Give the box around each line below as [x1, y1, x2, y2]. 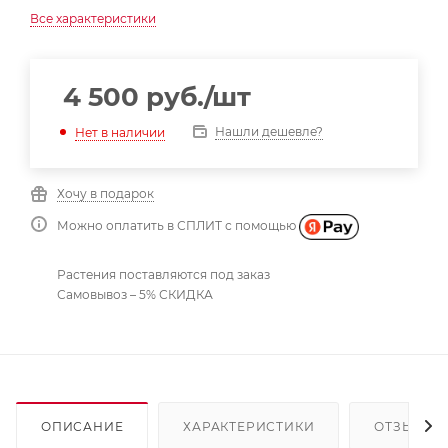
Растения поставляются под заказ [57, 266, 270, 282]
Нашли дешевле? [215, 124, 323, 139]
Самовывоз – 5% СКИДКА [57, 286, 213, 302]
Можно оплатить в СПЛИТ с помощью [57, 218, 299, 234]
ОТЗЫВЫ [374, 418, 438, 434]
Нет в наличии [75, 124, 165, 140]
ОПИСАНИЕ [41, 418, 124, 434]
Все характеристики [30, 11, 156, 26]
